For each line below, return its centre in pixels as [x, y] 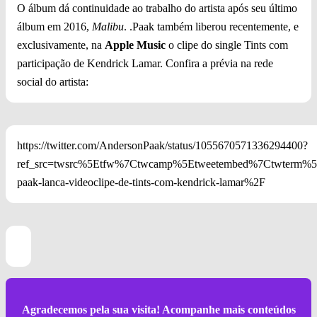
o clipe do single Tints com [227, 45]
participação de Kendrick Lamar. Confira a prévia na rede [145, 64]
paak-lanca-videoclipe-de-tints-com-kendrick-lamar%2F [141, 183]
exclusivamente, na [61, 45]
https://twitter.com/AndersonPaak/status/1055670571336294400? [162, 146]
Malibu [108, 27]
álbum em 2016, [54, 27]
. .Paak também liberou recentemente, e [211, 27]
